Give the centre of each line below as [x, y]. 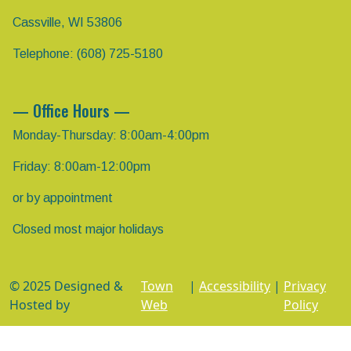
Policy [301, 304]
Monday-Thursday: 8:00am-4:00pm [111, 135]
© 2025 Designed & [66, 286]
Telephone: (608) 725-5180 [88, 53]
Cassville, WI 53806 [67, 22]
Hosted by [40, 304]
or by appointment [63, 197]
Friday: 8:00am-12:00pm [81, 166]
